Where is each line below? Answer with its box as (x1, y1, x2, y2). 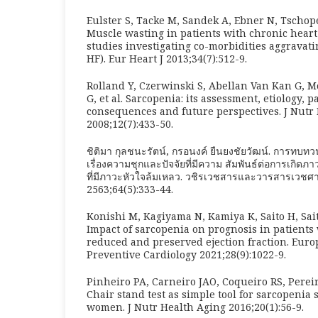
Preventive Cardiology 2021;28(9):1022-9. (87, 247, 286, 261)
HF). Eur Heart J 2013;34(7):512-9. (87, 51, 247, 65)
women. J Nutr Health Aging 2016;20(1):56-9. (87, 300, 304, 314)
